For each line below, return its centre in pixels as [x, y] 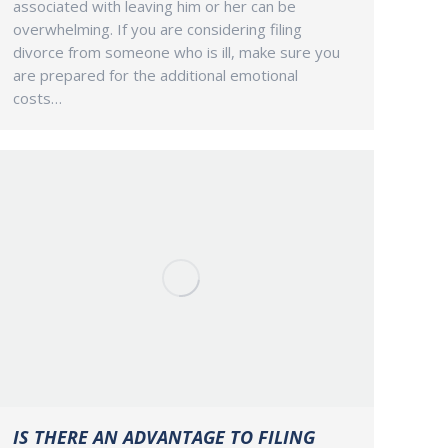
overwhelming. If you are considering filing [157, 29]
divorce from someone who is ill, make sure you [176, 52]
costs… [37, 98]
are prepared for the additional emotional [155, 75]
